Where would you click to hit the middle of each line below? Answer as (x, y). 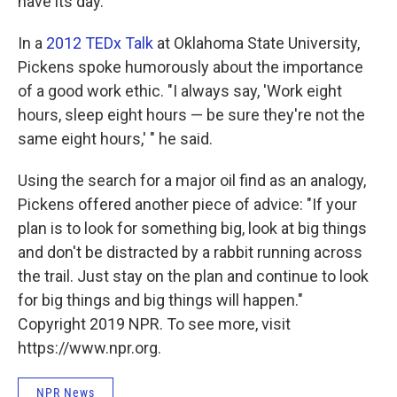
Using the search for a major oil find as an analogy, (192, 181)
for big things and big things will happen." (160, 300)
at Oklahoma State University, (257, 43)
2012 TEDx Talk (100, 43)
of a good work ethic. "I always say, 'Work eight (180, 91)
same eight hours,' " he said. (115, 139)
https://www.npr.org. (90, 348)
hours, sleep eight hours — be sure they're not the (191, 115)
